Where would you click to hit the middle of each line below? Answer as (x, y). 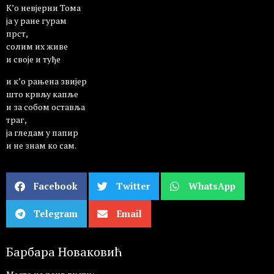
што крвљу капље (42, 94)
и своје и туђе (33, 59)
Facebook (56, 186)
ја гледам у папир (42, 132)
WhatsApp (212, 186)
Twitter (133, 186)
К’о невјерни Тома (43, 8)
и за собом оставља (46, 106)
